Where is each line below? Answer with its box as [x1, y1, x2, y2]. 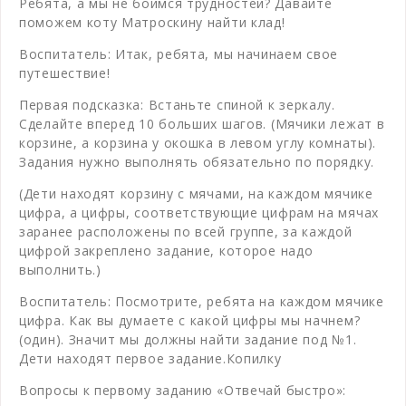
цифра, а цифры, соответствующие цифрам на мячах [19, 203, 379, 221]
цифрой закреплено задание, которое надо [19, 241, 314, 259]
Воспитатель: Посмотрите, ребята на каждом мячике [19, 292, 384, 310]
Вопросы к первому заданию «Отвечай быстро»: [19, 381, 347, 399]
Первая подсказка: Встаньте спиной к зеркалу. [19, 95, 335, 113]
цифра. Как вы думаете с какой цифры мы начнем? [19, 311, 361, 329]
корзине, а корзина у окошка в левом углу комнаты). [19, 133, 376, 151]
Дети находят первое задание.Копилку [19, 349, 282, 367]
